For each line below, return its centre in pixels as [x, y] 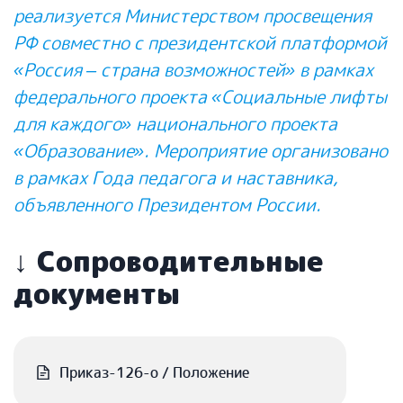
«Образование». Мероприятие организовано [201, 150]
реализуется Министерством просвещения [193, 15]
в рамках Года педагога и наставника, [176, 177]
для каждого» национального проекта [175, 123]
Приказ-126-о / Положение [154, 372]
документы [97, 293]
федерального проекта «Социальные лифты [200, 96]
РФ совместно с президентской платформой [200, 42]
